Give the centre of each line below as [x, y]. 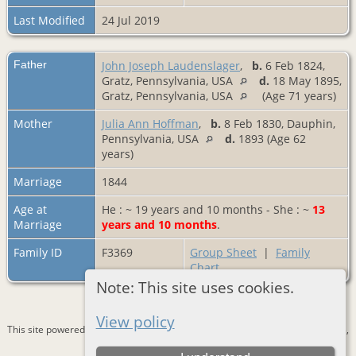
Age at [30, 210]
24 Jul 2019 [132, 21]
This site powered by [54, 330]
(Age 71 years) [299, 96]
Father [30, 65]
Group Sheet [223, 253]
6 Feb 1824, [294, 66]
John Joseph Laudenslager [171, 66]
